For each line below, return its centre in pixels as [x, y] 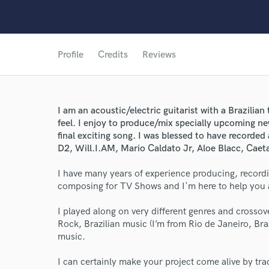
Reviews [159, 55]
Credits [113, 55]
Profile [71, 55]
